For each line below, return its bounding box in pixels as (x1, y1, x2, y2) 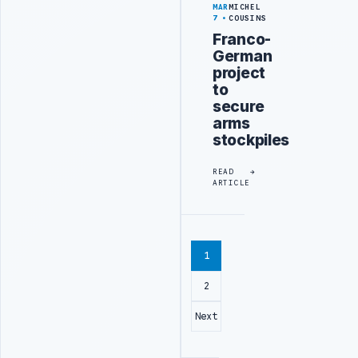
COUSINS (229, 14, 267, 24)
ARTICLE (213, 177, 251, 188)
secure (213, 97, 265, 117)
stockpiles (213, 130, 290, 150)
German (213, 46, 272, 66)
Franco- (213, 30, 271, 50)
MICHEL (229, 2, 261, 13)
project (213, 63, 265, 83)
